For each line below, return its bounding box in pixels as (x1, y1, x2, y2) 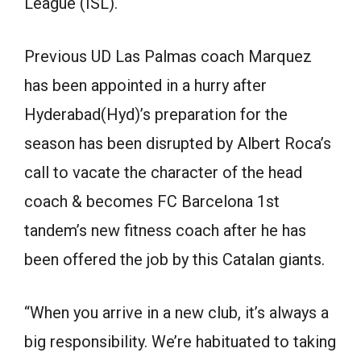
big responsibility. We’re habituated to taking (24, 332, 336, 352)
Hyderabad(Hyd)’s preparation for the (24, 105, 288, 125)
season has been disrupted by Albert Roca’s (24, 134, 331, 154)
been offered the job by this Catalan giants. (24, 250, 325, 270)
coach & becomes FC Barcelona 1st (24, 192, 280, 212)
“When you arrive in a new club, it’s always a (24, 303, 329, 323)
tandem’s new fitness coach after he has (24, 221, 306, 241)
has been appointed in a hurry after (24, 76, 267, 96)
